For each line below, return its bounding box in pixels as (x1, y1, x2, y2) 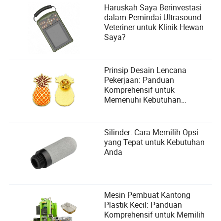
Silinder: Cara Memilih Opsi (104, 127, 199, 138)
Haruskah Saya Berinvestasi (104, 2, 202, 13)
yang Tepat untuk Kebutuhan (104, 137, 205, 148)
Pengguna (104, 104, 140, 115)
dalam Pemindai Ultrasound (104, 12, 202, 23)
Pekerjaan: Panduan (104, 74, 175, 85)
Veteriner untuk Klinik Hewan (104, 22, 204, 33)
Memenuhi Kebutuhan (104, 94, 182, 105)
